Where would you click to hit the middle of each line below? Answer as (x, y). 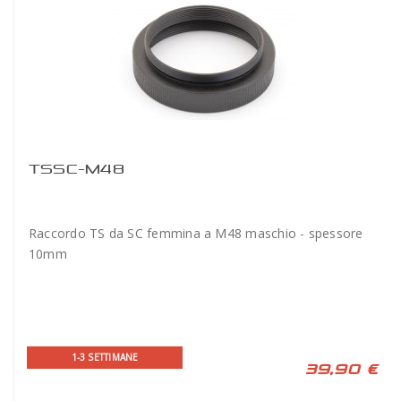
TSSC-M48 (77, 168)
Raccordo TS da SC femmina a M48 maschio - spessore (196, 233)
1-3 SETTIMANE (105, 357)
